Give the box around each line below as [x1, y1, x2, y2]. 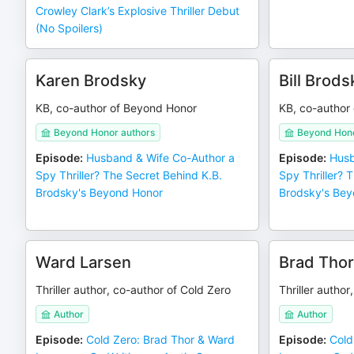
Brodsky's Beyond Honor [36, 186, 163, 199]
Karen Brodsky [36, 71, 146, 90]
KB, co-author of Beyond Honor [36, 101, 197, 115]
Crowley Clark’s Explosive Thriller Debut [36, 4, 239, 17]
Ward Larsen [36, 253, 131, 272]
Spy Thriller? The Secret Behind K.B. [36, 168, 222, 182]
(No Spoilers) [36, 21, 103, 35]
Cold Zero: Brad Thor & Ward [86, 333, 235, 346]
